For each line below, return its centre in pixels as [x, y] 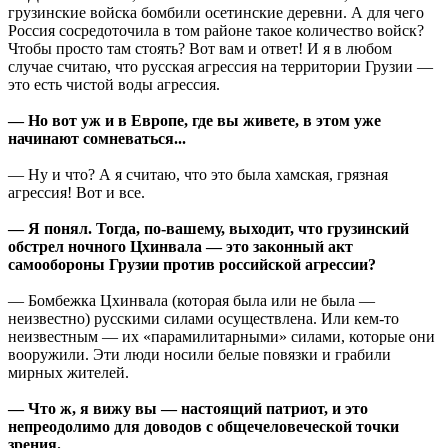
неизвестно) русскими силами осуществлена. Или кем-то [203, 319]
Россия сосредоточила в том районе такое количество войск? [216, 31]
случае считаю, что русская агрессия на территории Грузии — [220, 67]
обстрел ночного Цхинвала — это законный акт [180, 247]
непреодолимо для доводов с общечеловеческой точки [203, 427]
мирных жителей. [68, 373]
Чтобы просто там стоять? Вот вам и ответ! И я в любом [200, 49]
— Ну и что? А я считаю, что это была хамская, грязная [198, 175]
